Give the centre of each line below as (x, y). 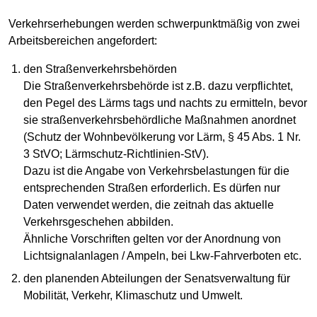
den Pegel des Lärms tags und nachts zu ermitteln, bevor (166, 103)
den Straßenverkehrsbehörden (100, 69)
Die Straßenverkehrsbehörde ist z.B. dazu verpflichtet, (158, 86)
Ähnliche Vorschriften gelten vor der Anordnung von (152, 239)
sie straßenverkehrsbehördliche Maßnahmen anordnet (160, 120)
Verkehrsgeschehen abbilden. (99, 222)
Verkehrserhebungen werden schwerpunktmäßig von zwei (154, 24)
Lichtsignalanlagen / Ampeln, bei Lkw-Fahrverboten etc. (163, 256)
